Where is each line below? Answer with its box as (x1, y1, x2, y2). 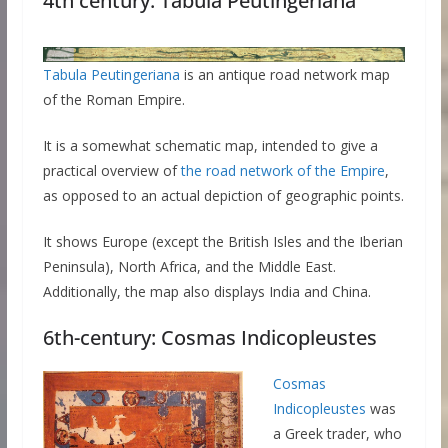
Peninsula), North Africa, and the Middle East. (42, 257, 336, 277)
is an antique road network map (179, 65, 390, 85)
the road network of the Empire (180, 161, 385, 181)
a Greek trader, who (272, 424, 402, 444)
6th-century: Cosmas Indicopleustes (42, 324, 377, 352)
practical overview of (42, 161, 181, 181)
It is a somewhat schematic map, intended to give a (42, 136, 378, 156)
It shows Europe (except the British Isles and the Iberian (42, 232, 403, 252)
